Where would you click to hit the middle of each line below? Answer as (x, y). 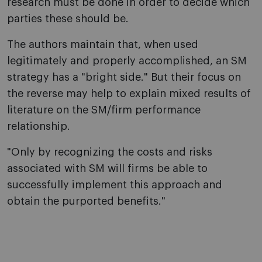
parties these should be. (68, 19)
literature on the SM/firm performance (104, 110)
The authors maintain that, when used (103, 45)
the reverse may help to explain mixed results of (129, 94)
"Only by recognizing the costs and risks (110, 152)
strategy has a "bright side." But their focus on (124, 77)
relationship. (39, 127)
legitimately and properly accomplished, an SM (127, 61)
